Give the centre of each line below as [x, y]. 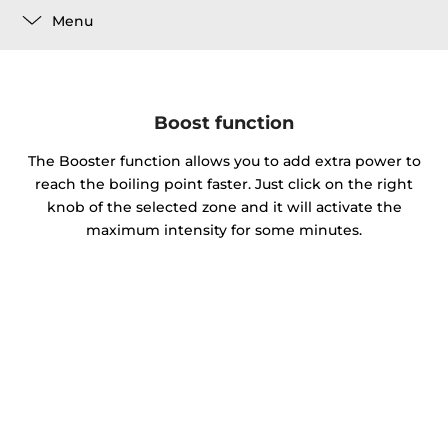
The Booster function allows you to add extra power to [224, 161]
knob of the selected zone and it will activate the [224, 207]
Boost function [224, 122]
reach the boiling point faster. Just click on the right [224, 184]
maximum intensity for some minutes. [224, 230]
